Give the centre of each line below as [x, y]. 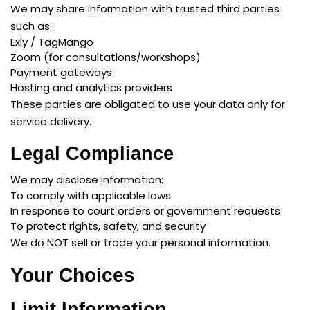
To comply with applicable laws [91, 196]
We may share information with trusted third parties [145, 9]
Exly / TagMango [52, 42]
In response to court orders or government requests [145, 211]
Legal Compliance [92, 154]
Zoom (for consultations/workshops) [106, 57]
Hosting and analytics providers [91, 88]
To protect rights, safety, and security [108, 226]
